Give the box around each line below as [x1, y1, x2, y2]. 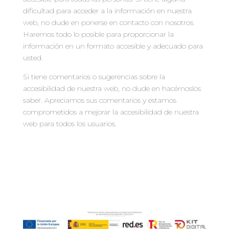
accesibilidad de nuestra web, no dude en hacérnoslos [22, 84, 201, 93]
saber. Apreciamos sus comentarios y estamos [22, 96, 176, 105]
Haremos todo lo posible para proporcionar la [22, 30, 174, 39]
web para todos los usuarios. [22, 119, 117, 128]
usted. [22, 53, 43, 62]
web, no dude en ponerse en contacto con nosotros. [22, 18, 195, 27]
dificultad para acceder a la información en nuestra [22, 6, 192, 15]
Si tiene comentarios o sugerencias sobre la [22, 72, 165, 81]
